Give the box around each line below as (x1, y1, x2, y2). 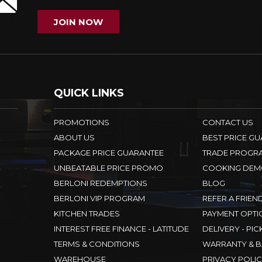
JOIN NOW (54, 16, 103, 27)
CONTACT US (202, 118, 253, 127)
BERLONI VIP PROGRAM (53, 194, 145, 204)
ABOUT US (53, 133, 95, 143)
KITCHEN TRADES (53, 209, 120, 219)
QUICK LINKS (53, 87, 124, 100)
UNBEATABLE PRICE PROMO (53, 163, 163, 173)
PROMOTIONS (53, 118, 109, 127)
